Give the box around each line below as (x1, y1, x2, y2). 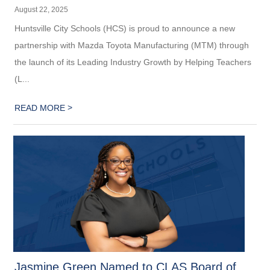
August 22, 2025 (14, 5, 69, 14)
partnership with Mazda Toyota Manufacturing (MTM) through (14, 40, 250, 50)
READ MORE (14, 102, 68, 113)
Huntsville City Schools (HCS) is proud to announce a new (14, 23, 236, 33)
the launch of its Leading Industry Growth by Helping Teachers (14, 57, 252, 67)
